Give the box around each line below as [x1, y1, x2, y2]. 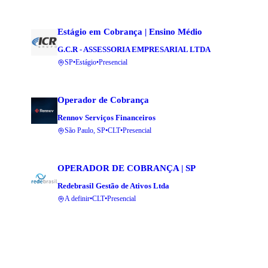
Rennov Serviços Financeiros [57, 113, 156, 123]
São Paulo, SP [65, 126, 105, 135]
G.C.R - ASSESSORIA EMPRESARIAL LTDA [57, 45, 211, 54]
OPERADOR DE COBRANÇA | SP [57, 163, 196, 173]
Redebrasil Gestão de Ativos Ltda [57, 181, 169, 191]
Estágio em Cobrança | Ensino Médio [57, 27, 202, 37]
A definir [65, 194, 90, 203]
